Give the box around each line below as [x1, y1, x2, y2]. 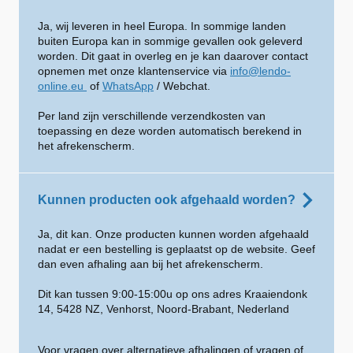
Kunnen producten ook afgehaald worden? [38, 193, 295, 206]
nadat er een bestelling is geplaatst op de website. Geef [38, 243, 315, 255]
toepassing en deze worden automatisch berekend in [38, 124, 302, 137]
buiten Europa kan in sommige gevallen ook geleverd [38, 35, 303, 47]
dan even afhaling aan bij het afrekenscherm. [38, 258, 263, 270]
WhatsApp [102, 80, 154, 92]
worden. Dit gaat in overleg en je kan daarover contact [38, 50, 308, 62]
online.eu [38, 80, 87, 92]
